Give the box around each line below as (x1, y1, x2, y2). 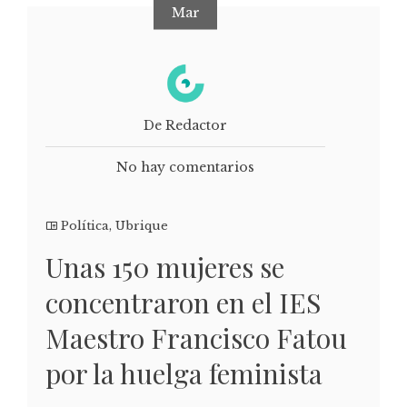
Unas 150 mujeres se (45, 248, 284, 285)
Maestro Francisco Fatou (45, 319, 347, 356)
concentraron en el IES (45, 283, 321, 321)
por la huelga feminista (45, 354, 323, 392)
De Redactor (144, 116, 227, 134)
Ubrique (115, 217, 168, 233)
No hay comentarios (116, 158, 254, 175)
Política (61, 217, 109, 233)
